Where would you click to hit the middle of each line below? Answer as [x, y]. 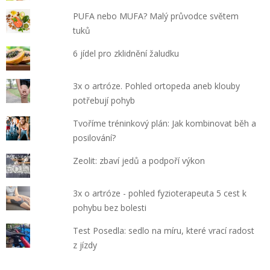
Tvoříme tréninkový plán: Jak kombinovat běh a [165, 123]
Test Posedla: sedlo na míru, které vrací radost [164, 230]
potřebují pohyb [104, 100]
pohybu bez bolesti [110, 207]
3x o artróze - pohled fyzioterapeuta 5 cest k [160, 193]
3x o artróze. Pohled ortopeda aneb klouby [157, 86]
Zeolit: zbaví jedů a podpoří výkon [139, 160]
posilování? [95, 137]
